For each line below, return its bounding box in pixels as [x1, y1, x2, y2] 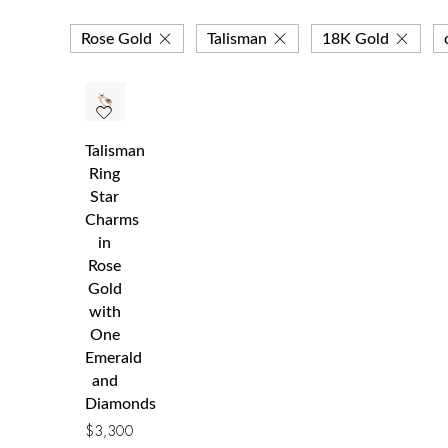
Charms [85, 212, 139, 229]
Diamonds [85, 396, 156, 413]
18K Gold [322, 30, 389, 47]
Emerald [85, 350, 142, 367]
